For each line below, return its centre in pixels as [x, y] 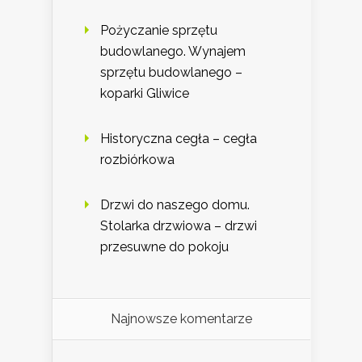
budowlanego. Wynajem [173, 52]
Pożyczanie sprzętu [159, 31]
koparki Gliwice [145, 94]
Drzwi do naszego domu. [175, 205]
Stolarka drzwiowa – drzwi [179, 226]
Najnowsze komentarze [181, 319]
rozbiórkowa [137, 160]
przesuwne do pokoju [164, 247]
